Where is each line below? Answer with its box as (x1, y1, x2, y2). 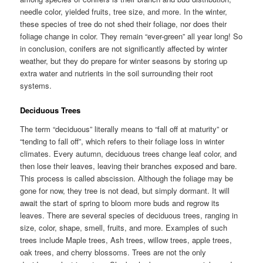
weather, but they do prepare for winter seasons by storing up (20, 55, 228, 67)
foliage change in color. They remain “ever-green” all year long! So (20, 31, 243, 42)
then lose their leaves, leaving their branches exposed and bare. (20, 160, 238, 171)
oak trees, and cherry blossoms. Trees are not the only (20, 246, 207, 258)
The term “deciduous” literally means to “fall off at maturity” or (20, 123, 228, 134)
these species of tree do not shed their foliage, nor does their (20, 18, 227, 30)
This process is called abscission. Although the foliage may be (20, 172, 234, 184)
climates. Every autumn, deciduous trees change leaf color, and (20, 147, 237, 159)
